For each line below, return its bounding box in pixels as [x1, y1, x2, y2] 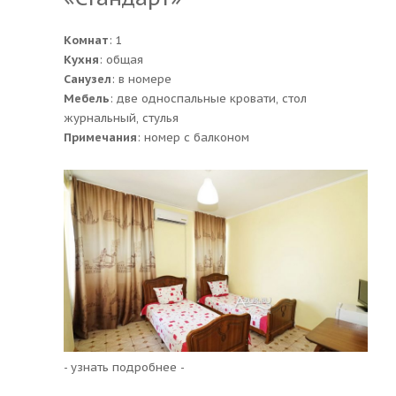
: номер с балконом [137, 129, 253, 145]
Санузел [64, 71, 111, 87]
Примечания [64, 129, 137, 145]
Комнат [64, 32, 109, 48]
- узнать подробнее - [64, 359, 185, 375]
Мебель [64, 90, 110, 106]
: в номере [111, 71, 171, 87]
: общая [99, 51, 143, 67]
